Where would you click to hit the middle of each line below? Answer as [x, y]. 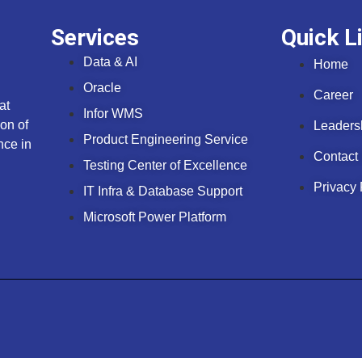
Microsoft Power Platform [155, 217]
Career [333, 95]
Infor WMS [113, 114]
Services [95, 38]
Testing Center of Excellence [165, 166]
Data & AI [110, 62]
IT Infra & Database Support [163, 192]
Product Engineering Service [166, 140]
